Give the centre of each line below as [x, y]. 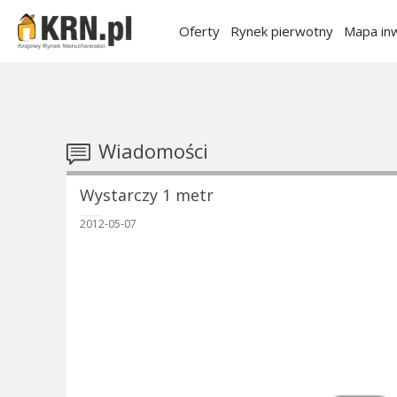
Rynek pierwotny [282, 31]
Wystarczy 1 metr [146, 195]
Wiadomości [150, 151]
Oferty [199, 31]
